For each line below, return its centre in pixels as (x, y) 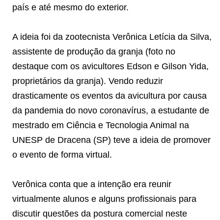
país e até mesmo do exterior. (70, 7)
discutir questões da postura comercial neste (100, 213)
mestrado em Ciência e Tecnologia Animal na (101, 125)
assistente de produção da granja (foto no (94, 51)
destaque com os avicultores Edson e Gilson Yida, (110, 66)
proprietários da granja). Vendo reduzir (88, 81)
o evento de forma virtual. (62, 154)
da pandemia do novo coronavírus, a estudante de (111, 110)
